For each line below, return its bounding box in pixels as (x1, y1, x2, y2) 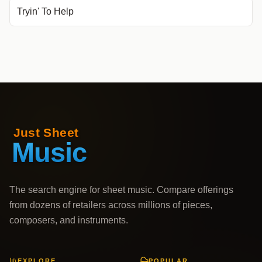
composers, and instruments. (9, 215, 128, 225)
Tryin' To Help (17, 6, 74, 16)
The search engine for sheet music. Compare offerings (9, 185, 233, 195)
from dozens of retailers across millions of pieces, (9, 200, 212, 210)
